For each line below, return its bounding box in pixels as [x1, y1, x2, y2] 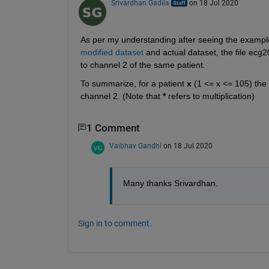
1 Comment [86, 122, 140, 134]
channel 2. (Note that [80, 91, 163, 101]
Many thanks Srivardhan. [122, 178, 218, 189]
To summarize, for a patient [80, 78, 187, 88]
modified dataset [80, 47, 144, 57]
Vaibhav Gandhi [109, 142, 162, 151]
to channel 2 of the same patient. [80, 59, 208, 70]
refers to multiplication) [165, 91, 255, 101]
